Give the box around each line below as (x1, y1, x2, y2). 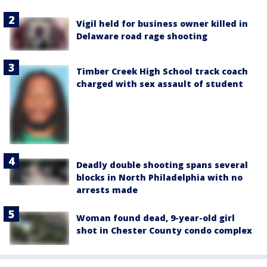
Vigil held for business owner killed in (76, 17, 248, 29)
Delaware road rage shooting (76, 30, 207, 42)
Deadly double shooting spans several (76, 159, 248, 171)
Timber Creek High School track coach (76, 65, 248, 77)
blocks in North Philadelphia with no (76, 172, 243, 184)
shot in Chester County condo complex (76, 225, 252, 237)
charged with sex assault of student (76, 77, 243, 89)
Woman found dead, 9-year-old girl (76, 212, 235, 224)
